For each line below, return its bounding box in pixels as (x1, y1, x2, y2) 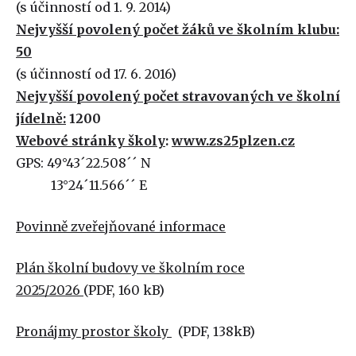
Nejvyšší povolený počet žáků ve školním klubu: (16, 21, 339, 37)
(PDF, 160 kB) (83, 282, 177, 298)
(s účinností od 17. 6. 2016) (16, 66, 176, 82)
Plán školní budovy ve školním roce (16, 260, 245, 276)
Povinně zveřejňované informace (16, 219, 226, 234)
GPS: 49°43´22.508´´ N (16, 155, 150, 171)
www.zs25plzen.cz (172, 133, 295, 149)
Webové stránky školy (16, 133, 165, 149)
